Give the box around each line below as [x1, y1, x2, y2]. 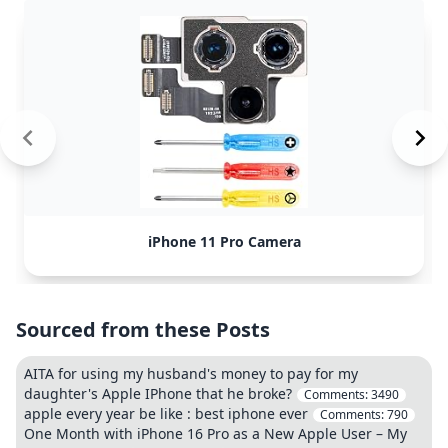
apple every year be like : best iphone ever [24, 404, 308, 423]
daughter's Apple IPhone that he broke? [24, 384, 292, 403]
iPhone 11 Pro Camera [147, 232, 301, 251]
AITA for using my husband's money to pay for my [24, 364, 358, 383]
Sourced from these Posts [16, 316, 270, 343]
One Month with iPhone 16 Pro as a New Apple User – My [24, 424, 407, 443]
